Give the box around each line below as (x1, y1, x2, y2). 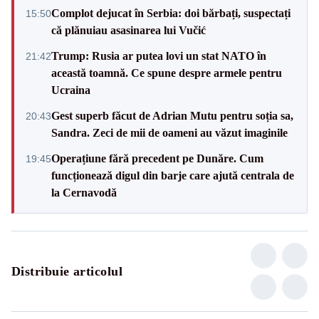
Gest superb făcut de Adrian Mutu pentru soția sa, (51, 109, 293, 122)
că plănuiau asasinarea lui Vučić (51, 23, 206, 36)
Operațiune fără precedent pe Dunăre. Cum (51, 152, 263, 164)
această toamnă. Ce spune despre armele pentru (51, 66, 282, 79)
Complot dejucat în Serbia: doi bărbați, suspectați (51, 6, 291, 19)
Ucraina (51, 83, 90, 96)
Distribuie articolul (11, 263, 122, 278)
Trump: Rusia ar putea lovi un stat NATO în (51, 49, 266, 62)
